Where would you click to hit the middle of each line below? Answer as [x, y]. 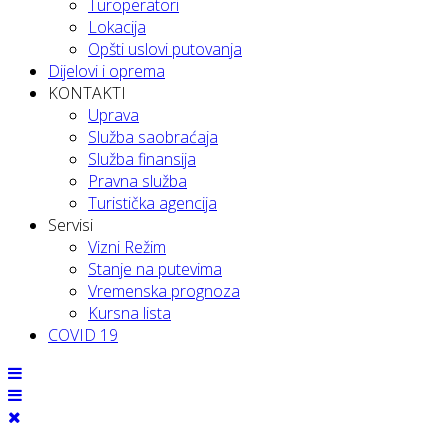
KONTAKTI [87, 93]
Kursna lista [129, 313]
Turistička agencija [152, 203]
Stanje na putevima [155, 269]
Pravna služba [137, 181]
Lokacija [117, 27]
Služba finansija [142, 159]
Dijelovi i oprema [106, 71]
